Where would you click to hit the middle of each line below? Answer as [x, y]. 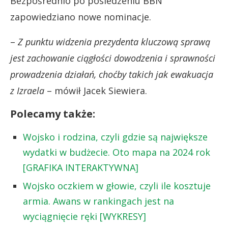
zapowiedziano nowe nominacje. [81, 17]
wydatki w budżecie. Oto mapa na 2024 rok [117, 152]
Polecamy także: [53, 113]
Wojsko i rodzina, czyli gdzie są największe [115, 137]
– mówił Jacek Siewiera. [97, 90]
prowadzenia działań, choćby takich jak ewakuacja [112, 74]
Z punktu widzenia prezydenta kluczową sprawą [114, 41]
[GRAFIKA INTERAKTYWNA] [81, 167]
